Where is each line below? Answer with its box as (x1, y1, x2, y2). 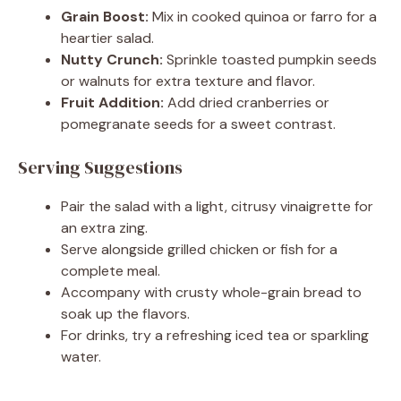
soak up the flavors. (61, 303, 190, 323)
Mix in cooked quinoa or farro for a (149, 6, 377, 26)
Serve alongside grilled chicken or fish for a (61, 239, 337, 259)
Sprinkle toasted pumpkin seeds (163, 49, 377, 69)
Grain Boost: (61, 6, 149, 26)
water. (61, 346, 101, 366)
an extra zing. (61, 218, 148, 237)
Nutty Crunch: (61, 49, 163, 69)
